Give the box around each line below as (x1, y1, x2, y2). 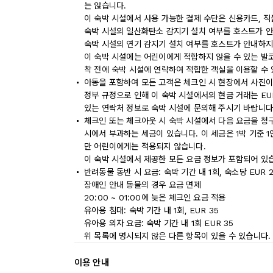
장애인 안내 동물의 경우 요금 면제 (84, 180, 201, 190)
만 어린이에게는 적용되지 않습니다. (84, 141, 206, 151)
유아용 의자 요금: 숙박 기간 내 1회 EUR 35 (84, 218, 234, 228)
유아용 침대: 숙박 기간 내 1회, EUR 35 (84, 205, 219, 215)
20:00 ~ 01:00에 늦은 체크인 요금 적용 (84, 193, 226, 202)
